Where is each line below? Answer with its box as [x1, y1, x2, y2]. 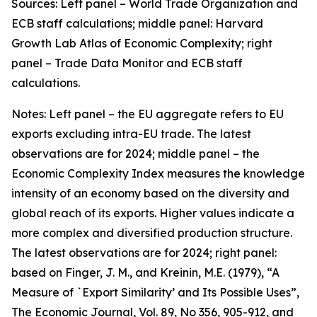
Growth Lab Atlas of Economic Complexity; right [11, 36, 272, 50]
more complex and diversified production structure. [11, 226, 292, 240]
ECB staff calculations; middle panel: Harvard [11, 16, 263, 30]
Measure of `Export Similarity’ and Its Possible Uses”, [11, 285, 299, 299]
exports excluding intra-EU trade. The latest [11, 127, 251, 141]
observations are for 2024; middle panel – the [11, 146, 260, 161]
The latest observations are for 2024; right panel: [11, 246, 277, 260]
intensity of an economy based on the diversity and [11, 186, 289, 200]
